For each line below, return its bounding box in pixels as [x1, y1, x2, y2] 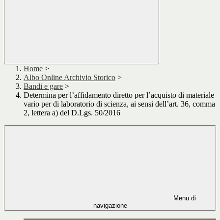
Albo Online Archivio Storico [24, 73, 115, 82]
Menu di [171, 194, 196, 202]
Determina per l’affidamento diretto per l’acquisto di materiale [24, 91, 214, 100]
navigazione [93, 202, 127, 210]
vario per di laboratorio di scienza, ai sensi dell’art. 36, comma [24, 100, 215, 109]
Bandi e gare [24, 82, 63, 91]
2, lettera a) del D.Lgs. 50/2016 [24, 109, 120, 117]
